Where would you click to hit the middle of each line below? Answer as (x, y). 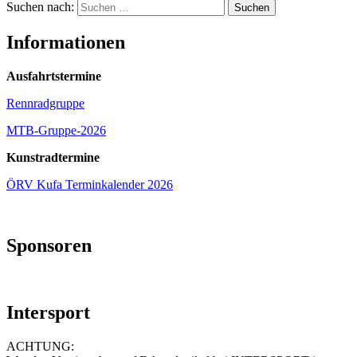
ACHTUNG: (40, 347)
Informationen (66, 42)
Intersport (48, 313)
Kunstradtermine (53, 157)
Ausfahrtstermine (54, 76)
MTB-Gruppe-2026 (56, 130)
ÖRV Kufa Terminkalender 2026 (90, 184)
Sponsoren (49, 245)
